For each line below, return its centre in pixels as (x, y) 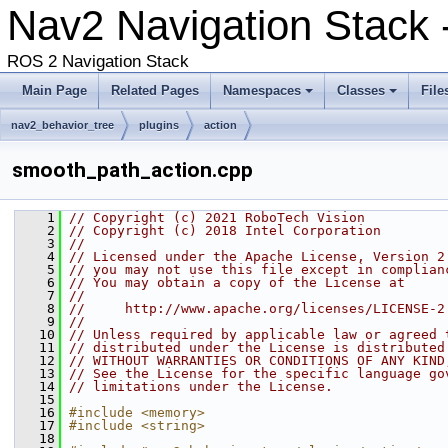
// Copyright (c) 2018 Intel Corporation (225, 230)
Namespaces (262, 90)
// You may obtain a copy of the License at (237, 282)
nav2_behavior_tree (62, 125)
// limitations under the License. (201, 386)
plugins (159, 125)
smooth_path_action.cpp (132, 170)
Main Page (54, 90)
